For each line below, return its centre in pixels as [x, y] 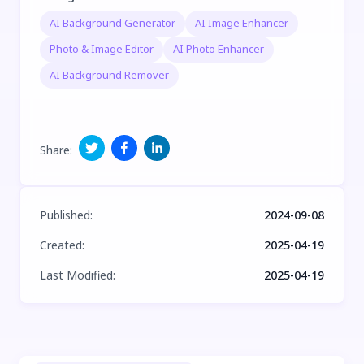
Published [65, 214]
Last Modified [76, 275]
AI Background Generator [113, 23]
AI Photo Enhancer [219, 49]
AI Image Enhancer [242, 23]
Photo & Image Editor [102, 49]
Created [61, 245]
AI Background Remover [109, 75]
